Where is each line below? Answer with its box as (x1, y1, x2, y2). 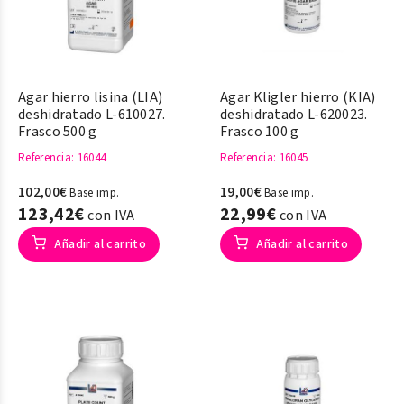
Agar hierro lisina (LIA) (18, 87, 163, 107)
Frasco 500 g (18, 122, 97, 142)
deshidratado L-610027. (18, 105, 166, 124)
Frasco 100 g (220, 122, 299, 142)
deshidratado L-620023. (220, 105, 368, 124)
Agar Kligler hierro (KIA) (220, 87, 376, 107)
